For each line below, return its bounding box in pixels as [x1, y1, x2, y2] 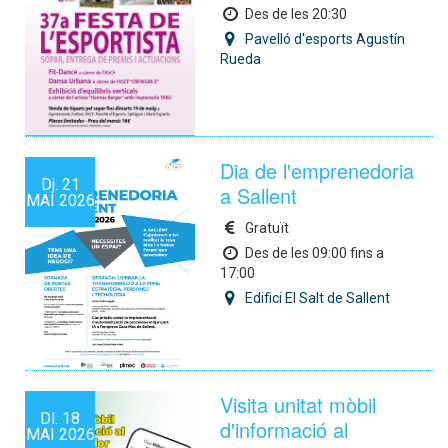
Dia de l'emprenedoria [220, 156, 414, 186]
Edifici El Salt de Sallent [245, 290, 390, 307]
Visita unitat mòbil [220, 389, 376, 419]
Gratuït [245, 220, 289, 237]
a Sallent [220, 181, 297, 211]
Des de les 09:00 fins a [245, 245, 384, 262]
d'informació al [220, 414, 348, 444]
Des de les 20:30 [245, 5, 347, 22]
